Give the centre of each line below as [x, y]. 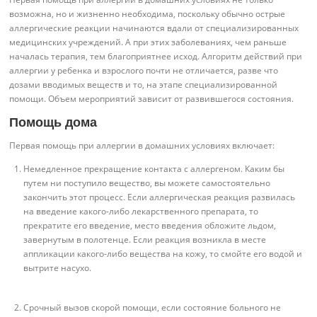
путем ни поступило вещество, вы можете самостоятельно [147, 183]
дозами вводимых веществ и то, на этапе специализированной [144, 85]
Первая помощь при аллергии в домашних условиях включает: [142, 145]
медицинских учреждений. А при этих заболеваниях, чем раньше [148, 42]
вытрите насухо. [58, 267]
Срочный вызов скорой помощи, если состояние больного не [152, 307]
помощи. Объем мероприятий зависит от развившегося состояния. [152, 99]
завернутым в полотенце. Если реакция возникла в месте [145, 239]
